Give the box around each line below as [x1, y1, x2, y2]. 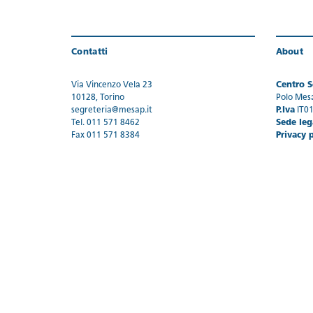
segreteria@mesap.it [71, 106, 152, 115]
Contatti [71, 48, 108, 57]
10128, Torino [71, 94, 124, 102]
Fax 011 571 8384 [71, 131, 140, 140]
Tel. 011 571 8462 [71, 119, 140, 127]
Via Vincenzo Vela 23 [71, 81, 152, 89]
